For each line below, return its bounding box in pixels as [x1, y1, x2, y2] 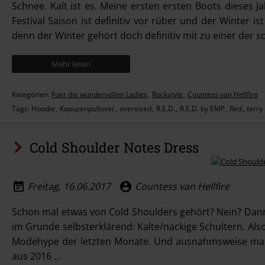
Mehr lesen [51, 59, 91, 69]
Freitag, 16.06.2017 [28, 179, 111, 193]
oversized [119, 104, 151, 114]
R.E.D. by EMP [180, 104, 225, 114]
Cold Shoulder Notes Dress [30, 138, 199, 156]
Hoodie [31, 104, 55, 114]
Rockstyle [152, 89, 183, 99]
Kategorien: [12, 89, 51, 99]
